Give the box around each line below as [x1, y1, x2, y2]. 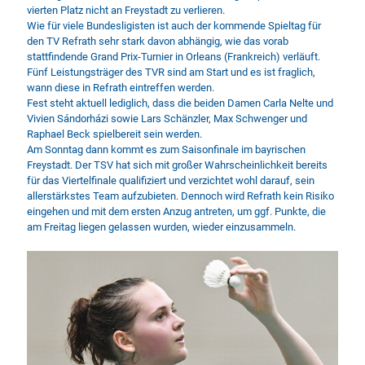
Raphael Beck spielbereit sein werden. [27, 128, 202, 140]
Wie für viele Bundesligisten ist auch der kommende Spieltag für [27, 20, 321, 32]
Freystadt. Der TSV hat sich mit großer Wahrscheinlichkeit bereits [27, 159, 328, 171]
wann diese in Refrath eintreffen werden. [27, 81, 214, 94]
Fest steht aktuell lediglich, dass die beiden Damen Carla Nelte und [27, 97, 333, 109]
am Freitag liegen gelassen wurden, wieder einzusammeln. [27, 221, 296, 233]
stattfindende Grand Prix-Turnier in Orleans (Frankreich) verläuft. [27, 51, 320, 63]
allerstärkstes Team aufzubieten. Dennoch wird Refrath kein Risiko [27, 190, 334, 202]
